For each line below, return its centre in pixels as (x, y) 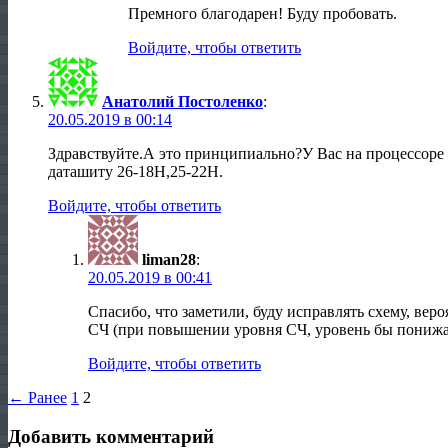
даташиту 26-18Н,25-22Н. (135, 172)
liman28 (169, 260)
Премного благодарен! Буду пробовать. (262, 14)
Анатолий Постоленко (182, 102)
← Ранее (37, 398)
